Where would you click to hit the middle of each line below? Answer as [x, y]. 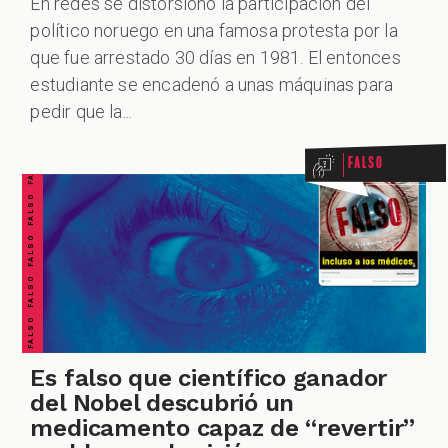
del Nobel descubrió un [162, 402]
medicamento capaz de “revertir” [223, 427]
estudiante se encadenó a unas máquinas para [212, 85]
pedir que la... [81, 112]
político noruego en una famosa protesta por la [214, 31]
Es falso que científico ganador [209, 377]
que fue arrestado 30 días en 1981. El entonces [215, 58]
